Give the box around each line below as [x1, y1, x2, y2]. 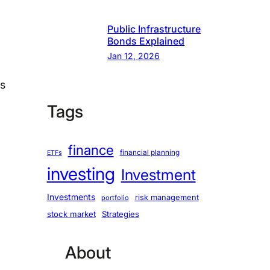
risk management [134, 192, 199, 202]
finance [67, 141, 114, 158]
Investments [46, 191, 95, 202]
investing [46, 163, 115, 184]
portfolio [101, 193, 129, 202]
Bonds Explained [107, 34, 185, 47]
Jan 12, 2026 [107, 50, 160, 61]
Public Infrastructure [107, 22, 201, 35]
